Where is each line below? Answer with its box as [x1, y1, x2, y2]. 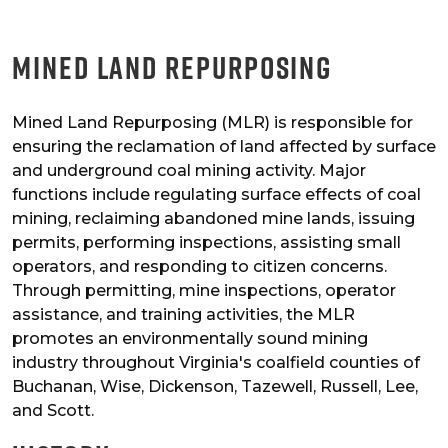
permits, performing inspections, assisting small [12, 233, 401, 253]
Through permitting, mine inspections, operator [12, 281, 396, 301]
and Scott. [12, 401, 94, 421]
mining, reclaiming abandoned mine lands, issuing [12, 209, 415, 229]
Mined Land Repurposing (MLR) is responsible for [12, 113, 413, 133]
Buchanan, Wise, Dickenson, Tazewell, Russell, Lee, [12, 377, 418, 397]
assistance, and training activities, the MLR [12, 305, 355, 325]
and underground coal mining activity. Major [12, 161, 366, 181]
